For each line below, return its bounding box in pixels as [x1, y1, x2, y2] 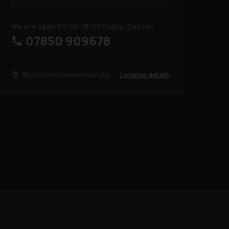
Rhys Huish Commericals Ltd [21, 71, 109, 80]
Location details [120, 70, 169, 79]
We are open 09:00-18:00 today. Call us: [11, 21, 153, 32]
